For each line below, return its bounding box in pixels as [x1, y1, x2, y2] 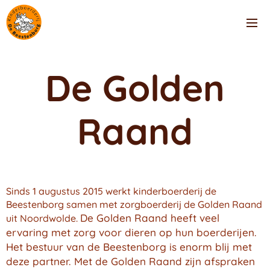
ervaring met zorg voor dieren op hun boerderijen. [6, 226, 257, 239]
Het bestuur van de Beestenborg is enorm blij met [6, 240, 252, 253]
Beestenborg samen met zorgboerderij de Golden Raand [6, 198, 262, 210]
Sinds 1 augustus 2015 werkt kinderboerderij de [6, 185, 216, 197]
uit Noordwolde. [6, 212, 80, 224]
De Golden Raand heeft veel [80, 212, 219, 224]
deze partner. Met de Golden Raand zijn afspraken [6, 255, 255, 268]
